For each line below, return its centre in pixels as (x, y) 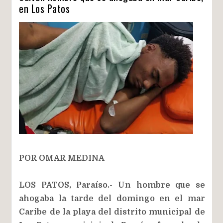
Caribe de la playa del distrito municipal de (112, 212)
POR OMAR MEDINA (62, 158)
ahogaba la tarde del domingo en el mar (112, 198)
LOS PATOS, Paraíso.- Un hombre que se (112, 185)
